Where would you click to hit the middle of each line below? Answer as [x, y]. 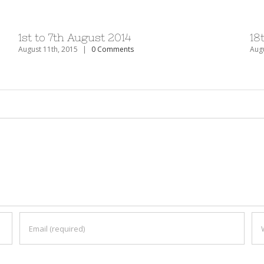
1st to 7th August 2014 [75, 37]
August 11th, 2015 [48, 49]
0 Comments [113, 49]
